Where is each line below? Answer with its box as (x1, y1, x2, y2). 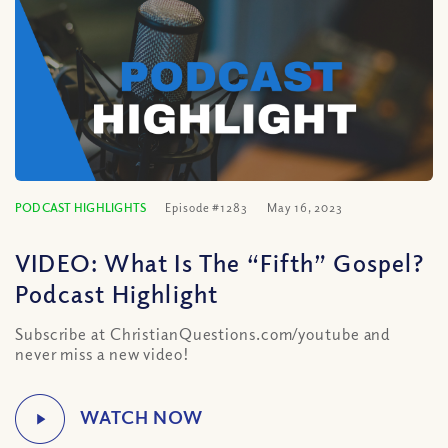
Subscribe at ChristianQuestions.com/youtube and (15, 324, 391, 344)
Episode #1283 (165, 200, 248, 215)
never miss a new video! (15, 344, 190, 364)
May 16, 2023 (266, 200, 343, 215)
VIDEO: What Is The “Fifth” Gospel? (15, 247, 424, 277)
